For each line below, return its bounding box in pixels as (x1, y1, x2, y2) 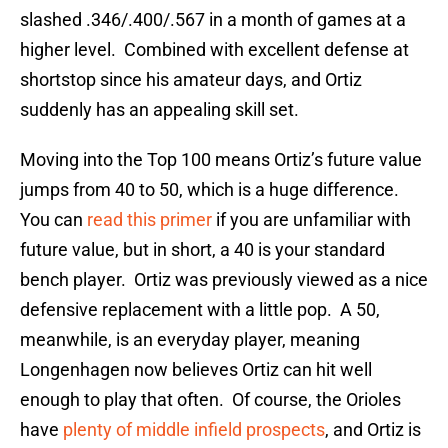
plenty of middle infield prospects (63, 419, 325, 441)
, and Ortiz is (325, 419, 421, 441)
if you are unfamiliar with (212, 209, 411, 231)
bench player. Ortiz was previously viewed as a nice (20, 269, 428, 291)
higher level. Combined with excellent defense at (20, 39, 409, 61)
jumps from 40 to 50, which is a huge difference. (20, 179, 403, 201)
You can (20, 209, 87, 231)
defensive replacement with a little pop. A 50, (20, 299, 380, 321)
